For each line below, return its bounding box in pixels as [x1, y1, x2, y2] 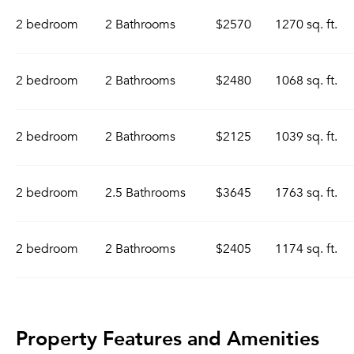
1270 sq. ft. [275, 17, 337, 32]
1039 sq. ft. [275, 129, 337, 145]
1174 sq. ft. [275, 241, 337, 257]
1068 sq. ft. [275, 73, 337, 88]
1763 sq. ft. [275, 185, 337, 201]
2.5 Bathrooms [105, 185, 186, 201]
